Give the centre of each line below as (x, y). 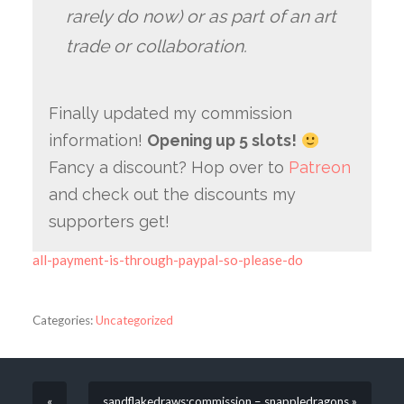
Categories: (62, 320)
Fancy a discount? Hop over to (168, 168)
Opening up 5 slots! (221, 141)
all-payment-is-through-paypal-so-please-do (167, 260)
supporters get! (109, 222)
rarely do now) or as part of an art (202, 16)
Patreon (319, 168)
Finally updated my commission (170, 114)
